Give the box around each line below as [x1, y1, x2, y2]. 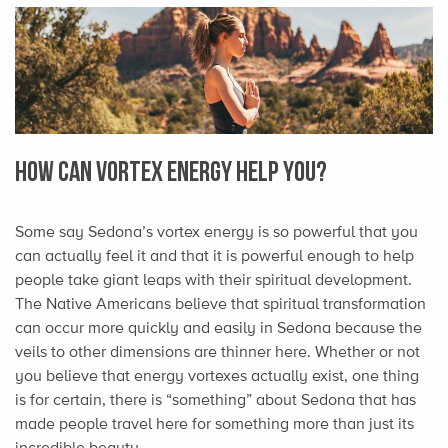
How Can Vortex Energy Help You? [15, 156, 327, 186]
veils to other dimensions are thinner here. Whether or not [15, 342, 420, 362]
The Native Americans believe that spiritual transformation [15, 294, 426, 314]
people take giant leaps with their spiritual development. [15, 270, 412, 290]
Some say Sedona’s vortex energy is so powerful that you [15, 222, 418, 242]
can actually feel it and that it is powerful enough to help [15, 246, 414, 266]
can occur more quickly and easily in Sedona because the [15, 318, 422, 338]
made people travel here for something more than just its [15, 414, 414, 434]
